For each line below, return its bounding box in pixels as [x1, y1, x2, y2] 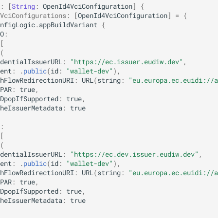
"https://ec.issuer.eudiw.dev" [70, 57, 183, 66]
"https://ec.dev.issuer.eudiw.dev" [70, 149, 199, 159]
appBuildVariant [39, 20, 97, 29]
